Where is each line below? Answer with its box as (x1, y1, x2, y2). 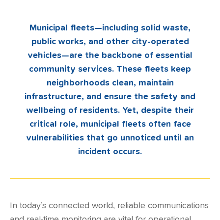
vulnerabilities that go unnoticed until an (26, 134, 194, 142)
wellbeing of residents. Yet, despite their (26, 106, 194, 115)
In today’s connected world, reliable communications (10, 201, 209, 210)
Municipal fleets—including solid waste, (29, 24, 191, 32)
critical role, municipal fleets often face (29, 120, 191, 129)
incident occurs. (78, 147, 142, 156)
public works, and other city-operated (31, 37, 189, 46)
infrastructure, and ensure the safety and (25, 92, 195, 101)
